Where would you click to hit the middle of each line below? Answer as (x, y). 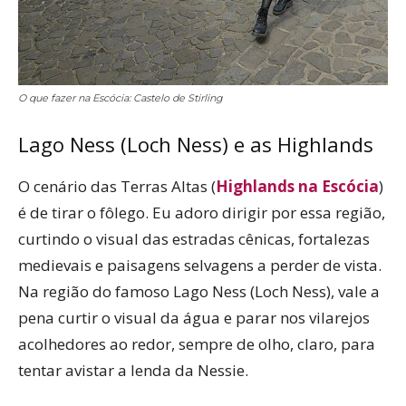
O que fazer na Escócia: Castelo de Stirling (121, 98)
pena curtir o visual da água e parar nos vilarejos (194, 318)
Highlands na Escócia (297, 187)
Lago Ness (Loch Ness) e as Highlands (196, 145)
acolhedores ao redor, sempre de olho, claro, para (197, 344)
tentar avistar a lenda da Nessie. (133, 371)
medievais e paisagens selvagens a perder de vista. (200, 266)
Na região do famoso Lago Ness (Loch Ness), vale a (199, 292)
